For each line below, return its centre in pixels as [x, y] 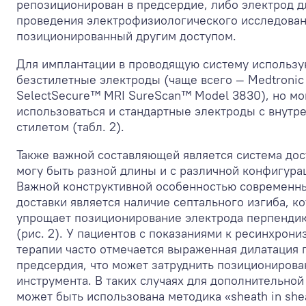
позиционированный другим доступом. [126, 36]
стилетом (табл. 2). [70, 126]
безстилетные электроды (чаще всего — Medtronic [160, 79]
